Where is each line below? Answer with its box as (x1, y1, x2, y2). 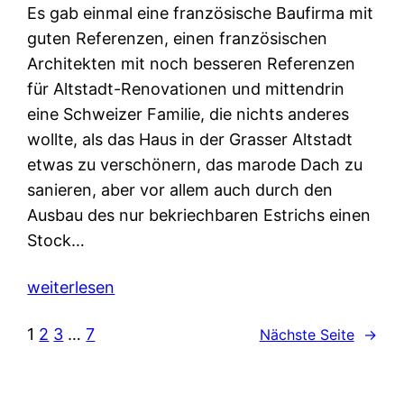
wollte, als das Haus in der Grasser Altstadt (27, 130, 353, 150)
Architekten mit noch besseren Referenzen (27, 54, 356, 74)
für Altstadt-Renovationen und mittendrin (27, 79, 345, 99)
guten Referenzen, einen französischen (27, 29, 328, 49)
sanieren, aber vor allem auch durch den (27, 180, 334, 200)
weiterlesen (27, 278, 115, 298)
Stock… (27, 231, 86, 251)
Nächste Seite (259, 325, 354, 344)
